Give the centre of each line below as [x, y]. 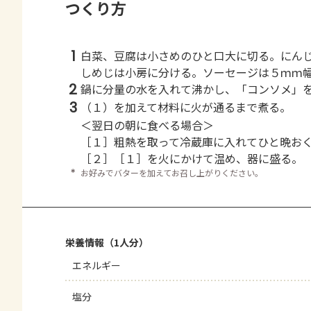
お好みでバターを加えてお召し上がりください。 [172, 173]
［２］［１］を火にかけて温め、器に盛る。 [192, 158]
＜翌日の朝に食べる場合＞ [147, 125]
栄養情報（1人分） [107, 242]
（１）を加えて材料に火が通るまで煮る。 [186, 107]
